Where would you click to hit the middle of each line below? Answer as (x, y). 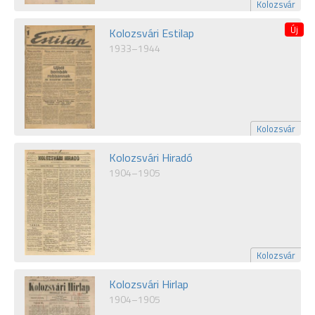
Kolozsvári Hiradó (151, 158)
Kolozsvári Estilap (152, 33)
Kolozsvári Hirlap (149, 284)
